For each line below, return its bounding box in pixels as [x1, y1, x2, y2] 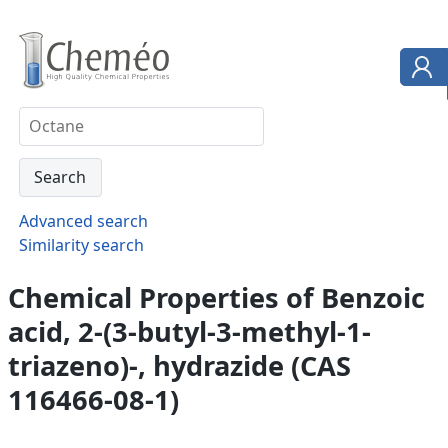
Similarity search [18, 233, 144, 256]
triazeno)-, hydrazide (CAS [8, 346, 351, 384]
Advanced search [18, 209, 148, 232]
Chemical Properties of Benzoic [8, 278, 425, 316]
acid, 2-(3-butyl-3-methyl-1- [8, 312, 371, 350]
